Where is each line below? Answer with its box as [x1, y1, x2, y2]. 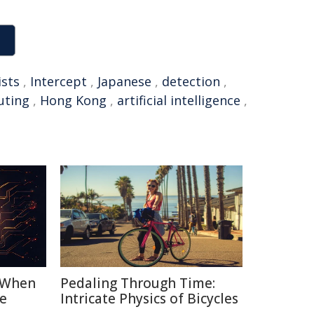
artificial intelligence [117, 92, 240, 109]
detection [162, 73, 220, 90]
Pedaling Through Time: [60, 274, 215, 292]
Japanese [97, 73, 151, 90]
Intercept [30, 73, 87, 90]
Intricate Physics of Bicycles [60, 289, 238, 308]
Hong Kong [40, 92, 107, 109]
